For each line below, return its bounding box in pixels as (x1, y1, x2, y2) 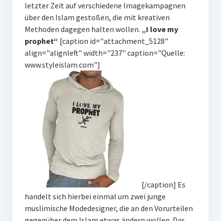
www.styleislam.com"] (24, 60, 100, 70)
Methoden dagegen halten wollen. (24, 24, 142, 35)
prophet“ (24, 36, 58, 46)
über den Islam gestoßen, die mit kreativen (24, 12, 170, 23)
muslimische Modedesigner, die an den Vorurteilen (24, 203, 193, 214)
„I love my (141, 24, 178, 35)
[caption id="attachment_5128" (58, 36, 168, 46)
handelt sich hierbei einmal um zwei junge (24, 191, 166, 202)
